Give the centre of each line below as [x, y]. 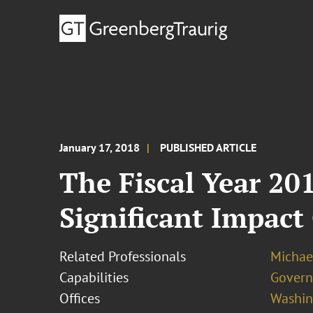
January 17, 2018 [100, 147]
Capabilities [94, 277]
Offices [80, 298]
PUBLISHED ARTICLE [209, 147]
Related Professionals [123, 256]
